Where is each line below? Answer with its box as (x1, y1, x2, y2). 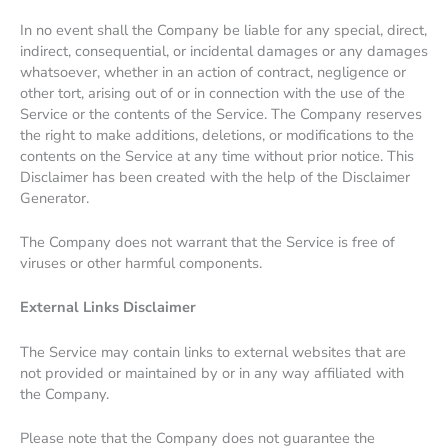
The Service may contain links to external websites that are (20, 341, 406, 362)
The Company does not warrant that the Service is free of (20, 232, 395, 253)
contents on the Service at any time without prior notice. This (20, 145, 414, 166)
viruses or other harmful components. (20, 253, 262, 274)
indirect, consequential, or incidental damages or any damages (20, 40, 428, 61)
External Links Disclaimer (20, 297, 196, 318)
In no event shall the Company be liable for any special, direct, (20, 19, 427, 40)
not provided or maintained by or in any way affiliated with (20, 362, 404, 383)
